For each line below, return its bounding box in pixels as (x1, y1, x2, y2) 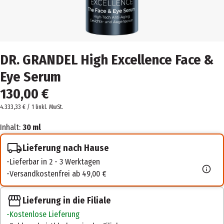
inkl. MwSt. (37, 103, 63, 110)
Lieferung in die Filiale (22, 195, 111, 206)
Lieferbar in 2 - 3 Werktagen (9, 157, 100, 166)
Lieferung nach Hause (22, 142, 109, 153)
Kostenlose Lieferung (9, 209, 79, 219)
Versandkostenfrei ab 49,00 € (9, 169, 106, 178)
